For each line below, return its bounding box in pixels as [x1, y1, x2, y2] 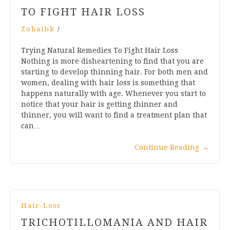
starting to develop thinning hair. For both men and [21, 67, 208, 76]
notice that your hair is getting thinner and [21, 100, 178, 108]
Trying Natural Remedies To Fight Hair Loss [21, 46, 178, 54]
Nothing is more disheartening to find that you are [21, 56, 204, 65]
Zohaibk [21, 25, 55, 33]
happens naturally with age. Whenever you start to [21, 89, 206, 98]
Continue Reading [135, 143, 199, 151]
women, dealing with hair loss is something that [21, 78, 195, 87]
